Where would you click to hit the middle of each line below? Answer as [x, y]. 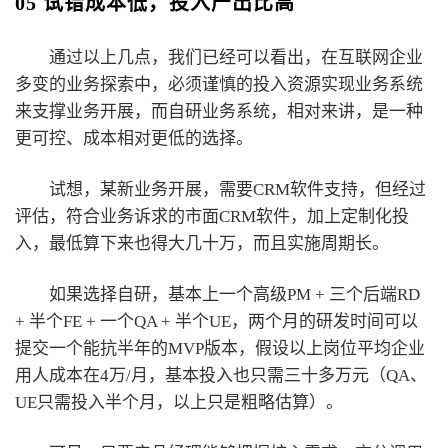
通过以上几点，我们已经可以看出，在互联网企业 [236, 58]
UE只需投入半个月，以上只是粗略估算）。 [179, 402]
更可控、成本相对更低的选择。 [134, 139]
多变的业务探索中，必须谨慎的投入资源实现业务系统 [219, 85]
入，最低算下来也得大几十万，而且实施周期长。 [202, 244]
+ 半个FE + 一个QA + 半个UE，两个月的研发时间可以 [216, 321]
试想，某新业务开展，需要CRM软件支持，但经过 [237, 190]
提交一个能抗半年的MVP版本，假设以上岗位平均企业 [220, 348]
